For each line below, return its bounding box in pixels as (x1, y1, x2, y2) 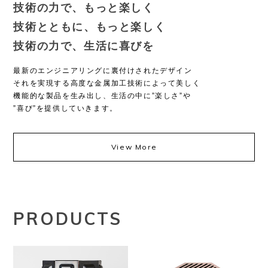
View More (111, 142, 157, 152)
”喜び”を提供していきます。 (13, 104, 118, 113)
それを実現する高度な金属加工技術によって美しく (13, 79, 201, 88)
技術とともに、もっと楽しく (13, 21, 166, 33)
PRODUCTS (13, 208, 122, 230)
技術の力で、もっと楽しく (13, 2, 154, 14)
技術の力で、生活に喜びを (13, 40, 154, 53)
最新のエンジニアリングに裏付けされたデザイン (13, 66, 193, 75)
